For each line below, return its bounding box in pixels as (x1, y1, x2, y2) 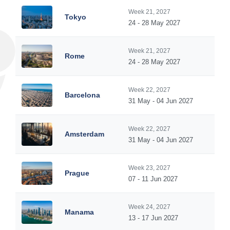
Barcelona (65, 91, 100, 99)
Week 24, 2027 (128, 203, 170, 210)
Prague (65, 169, 89, 177)
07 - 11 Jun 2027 (128, 175, 178, 183)
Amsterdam (65, 130, 104, 138)
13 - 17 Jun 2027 (128, 214, 178, 222)
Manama (65, 208, 94, 216)
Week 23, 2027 (128, 164, 170, 171)
